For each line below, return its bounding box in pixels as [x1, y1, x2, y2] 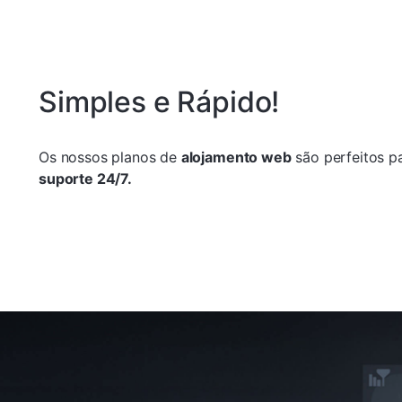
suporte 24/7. [39, 169, 132, 188]
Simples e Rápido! [39, 83, 280, 119]
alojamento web [180, 147, 292, 166]
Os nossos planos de [39, 147, 181, 166]
